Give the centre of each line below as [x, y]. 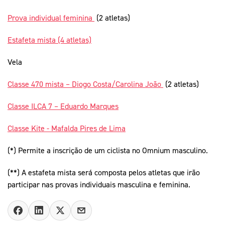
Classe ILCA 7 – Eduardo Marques [63, 106]
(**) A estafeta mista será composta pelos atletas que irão [104, 172]
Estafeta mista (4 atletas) [49, 39]
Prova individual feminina [51, 17]
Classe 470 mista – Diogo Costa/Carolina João [85, 84]
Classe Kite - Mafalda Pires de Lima [67, 128]
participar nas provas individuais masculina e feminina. [99, 184]
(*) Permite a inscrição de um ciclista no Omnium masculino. [108, 150]
